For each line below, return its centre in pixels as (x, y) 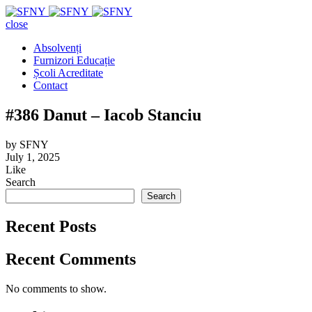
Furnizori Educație (74, 60)
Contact (50, 85)
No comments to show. (56, 288)
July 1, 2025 (33, 157)
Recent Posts (51, 226)
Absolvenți (57, 48)
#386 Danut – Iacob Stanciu (103, 115)
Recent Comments (71, 259)
